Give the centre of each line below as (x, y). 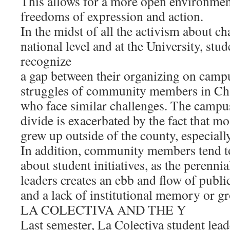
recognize (46, 61)
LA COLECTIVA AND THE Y (103, 209)
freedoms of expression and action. (112, 16)
